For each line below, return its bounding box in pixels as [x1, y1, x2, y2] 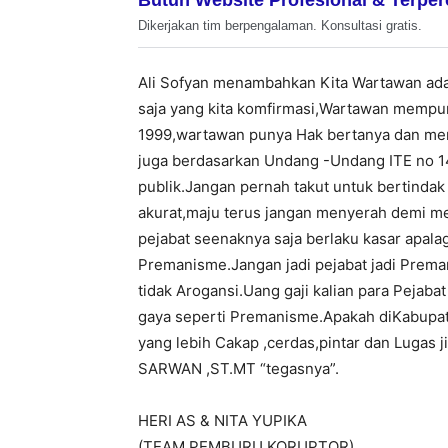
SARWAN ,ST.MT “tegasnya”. [138, 358, 339, 378]
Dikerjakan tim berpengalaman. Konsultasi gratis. [138, 17, 422, 33]
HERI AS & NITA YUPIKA [138, 410, 307, 430]
